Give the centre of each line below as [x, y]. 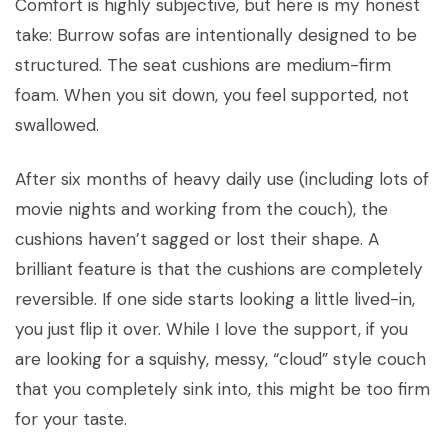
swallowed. [57, 125]
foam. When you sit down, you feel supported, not [212, 95]
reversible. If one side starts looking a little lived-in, [215, 299]
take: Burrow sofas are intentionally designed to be [216, 35]
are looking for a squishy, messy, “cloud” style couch [220, 359]
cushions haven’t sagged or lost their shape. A [197, 239]
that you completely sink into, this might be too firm [222, 389]
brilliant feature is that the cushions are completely [219, 269]
